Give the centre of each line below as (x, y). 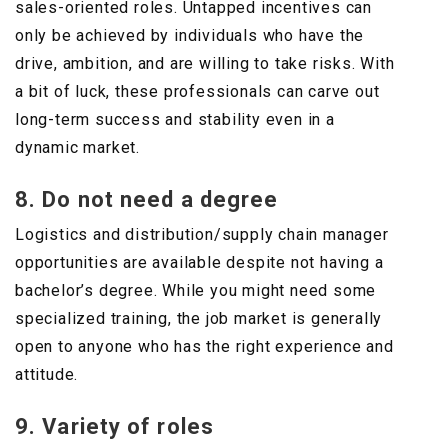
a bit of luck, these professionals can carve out (197, 92)
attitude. (47, 375)
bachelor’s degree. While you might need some (196, 291)
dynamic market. (78, 148)
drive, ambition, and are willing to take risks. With (205, 64)
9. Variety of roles (114, 427)
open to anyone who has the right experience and (204, 347)
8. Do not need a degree (147, 200)
